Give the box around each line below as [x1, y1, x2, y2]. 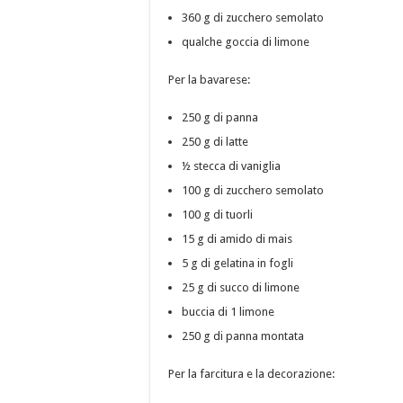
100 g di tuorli [182, 207, 255, 221]
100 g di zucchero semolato [182, 183, 327, 197]
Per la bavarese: [168, 72, 253, 86]
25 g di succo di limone [182, 280, 300, 294]
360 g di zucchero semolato [182, 10, 324, 24]
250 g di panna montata [182, 328, 304, 343]
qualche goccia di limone [182, 34, 309, 49]
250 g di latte [182, 134, 248, 148]
